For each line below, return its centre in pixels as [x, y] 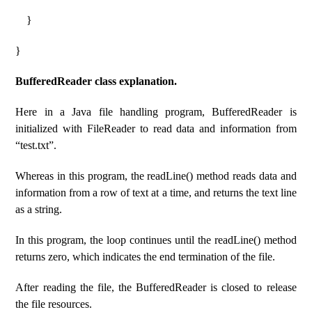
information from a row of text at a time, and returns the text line [156, 193]
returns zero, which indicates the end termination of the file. [146, 257]
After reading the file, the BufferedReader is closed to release [156, 287]
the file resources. [54, 304]
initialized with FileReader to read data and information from [156, 128]
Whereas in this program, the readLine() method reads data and [156, 176]
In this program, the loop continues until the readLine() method [156, 240]
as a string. [39, 209]
